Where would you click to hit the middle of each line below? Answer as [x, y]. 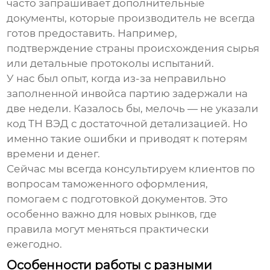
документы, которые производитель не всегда [131, 18]
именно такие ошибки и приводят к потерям [127, 138]
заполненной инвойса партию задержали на [127, 93]
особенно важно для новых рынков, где [112, 214]
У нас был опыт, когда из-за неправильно [117, 78]
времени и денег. [54, 153]
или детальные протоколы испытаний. [111, 63]
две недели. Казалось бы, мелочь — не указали [133, 108]
